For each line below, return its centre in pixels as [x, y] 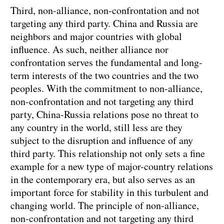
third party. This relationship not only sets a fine [108, 153]
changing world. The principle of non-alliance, [105, 205]
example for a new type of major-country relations [112, 166]
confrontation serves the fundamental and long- [106, 62]
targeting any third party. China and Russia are [104, 23]
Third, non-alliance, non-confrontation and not [105, 10]
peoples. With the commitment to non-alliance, [106, 88]
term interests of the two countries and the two [104, 75]
